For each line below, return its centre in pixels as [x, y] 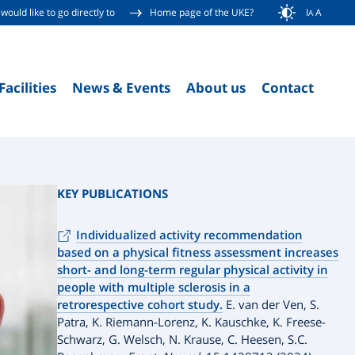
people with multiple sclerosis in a [154, 287]
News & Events [121, 88]
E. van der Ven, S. [271, 304]
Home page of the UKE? [202, 12]
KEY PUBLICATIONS [113, 193]
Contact [288, 88]
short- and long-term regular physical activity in [193, 269]
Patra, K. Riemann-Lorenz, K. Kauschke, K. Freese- [191, 322]
